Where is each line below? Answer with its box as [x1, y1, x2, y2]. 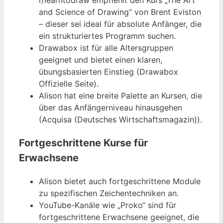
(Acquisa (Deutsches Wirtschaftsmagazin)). [39, 114, 202, 124]
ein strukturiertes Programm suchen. [39, 30, 176, 41]
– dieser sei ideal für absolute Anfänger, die [39, 18, 202, 29]
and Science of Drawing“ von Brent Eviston [39, 6, 201, 17]
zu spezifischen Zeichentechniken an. [39, 188, 179, 198]
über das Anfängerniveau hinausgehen [39, 102, 182, 112]
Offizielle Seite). [39, 78, 99, 89]
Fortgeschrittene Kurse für [19, 136, 148, 149]
